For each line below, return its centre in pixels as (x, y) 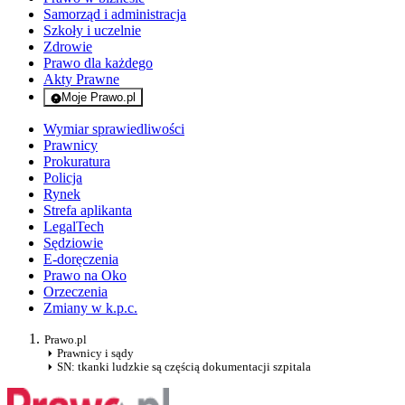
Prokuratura (77, 162)
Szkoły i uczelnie (92, 31)
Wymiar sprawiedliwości (114, 129)
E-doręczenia (81, 259)
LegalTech (74, 227)
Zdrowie (68, 47)
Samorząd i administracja (115, 14)
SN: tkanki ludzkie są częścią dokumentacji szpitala (184, 367)
